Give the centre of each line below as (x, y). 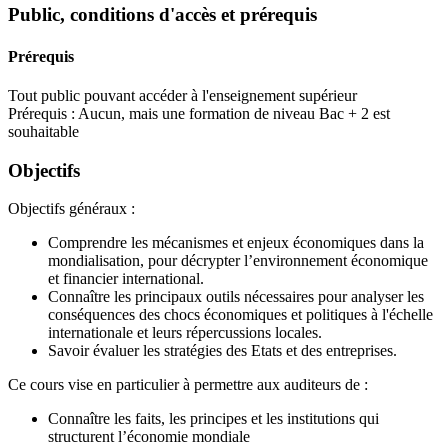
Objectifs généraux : (71, 209)
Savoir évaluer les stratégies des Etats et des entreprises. (222, 351)
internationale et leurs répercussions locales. (185, 333)
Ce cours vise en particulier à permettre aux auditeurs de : (188, 385)
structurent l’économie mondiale (149, 437)
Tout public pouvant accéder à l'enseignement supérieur (182, 95)
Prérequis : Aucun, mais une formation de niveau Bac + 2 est (199, 113)
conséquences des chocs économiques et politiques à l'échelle (240, 315)
